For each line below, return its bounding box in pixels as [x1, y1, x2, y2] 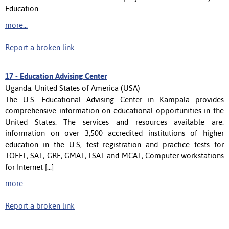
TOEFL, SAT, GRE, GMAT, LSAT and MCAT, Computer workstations [5, 151, 224, 160]
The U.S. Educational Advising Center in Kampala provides [5, 95, 224, 104]
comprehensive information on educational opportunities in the [5, 106, 224, 115]
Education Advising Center [20, 71, 107, 80]
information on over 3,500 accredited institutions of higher [5, 128, 224, 138]
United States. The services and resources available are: [5, 117, 224, 126]
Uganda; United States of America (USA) [5, 83, 140, 93]
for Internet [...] [5, 162, 54, 171]
